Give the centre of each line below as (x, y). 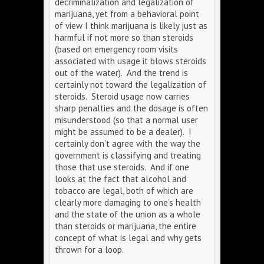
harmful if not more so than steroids (124, 37)
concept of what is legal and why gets (128, 238)
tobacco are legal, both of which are (124, 191)
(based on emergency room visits (116, 49)
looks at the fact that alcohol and (121, 179)
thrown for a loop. (89, 250)
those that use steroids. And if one (122, 167)
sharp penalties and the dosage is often (131, 108)
